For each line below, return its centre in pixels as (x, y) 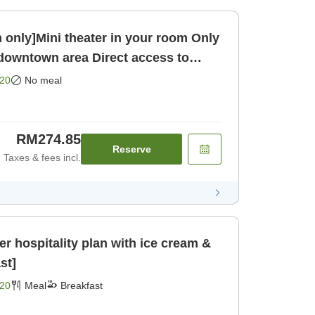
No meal (43, 80)
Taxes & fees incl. (42, 157)
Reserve (131, 149)
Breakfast (82, 285)
